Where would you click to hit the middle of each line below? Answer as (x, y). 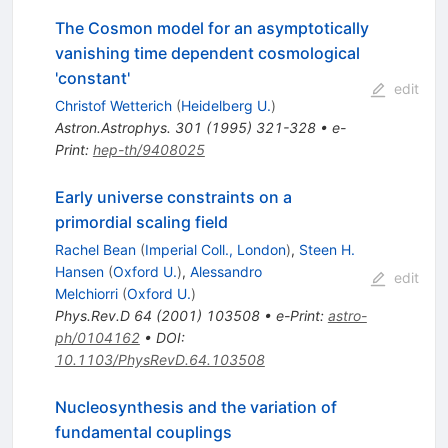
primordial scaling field (141, 222)
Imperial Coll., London (215, 250)
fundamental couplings (143, 432)
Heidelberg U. (225, 106)
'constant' (92, 78)
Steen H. (326, 250)
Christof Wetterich (113, 106)
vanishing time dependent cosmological (207, 53)
